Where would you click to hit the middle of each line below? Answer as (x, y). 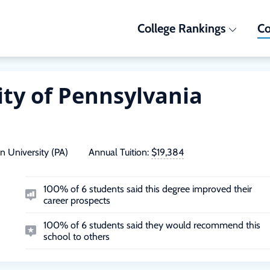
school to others (76, 237)
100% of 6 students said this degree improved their (147, 189)
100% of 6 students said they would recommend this (152, 225)
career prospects (77, 200)
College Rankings (181, 28)
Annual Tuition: (119, 152)
